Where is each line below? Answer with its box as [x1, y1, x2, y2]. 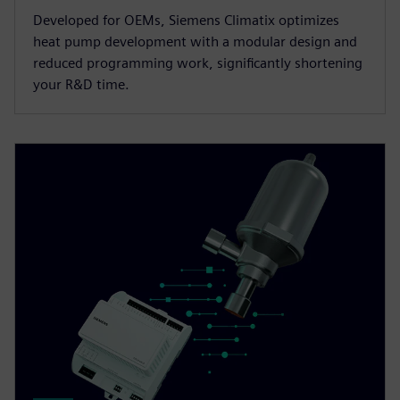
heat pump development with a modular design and [33, 32, 357, 50]
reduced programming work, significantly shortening [33, 54, 362, 71]
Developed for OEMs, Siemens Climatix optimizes [33, 11, 339, 29]
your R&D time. [33, 75, 129, 93]
